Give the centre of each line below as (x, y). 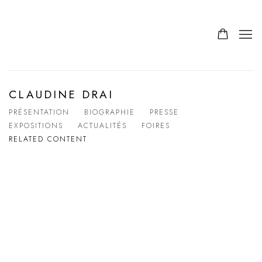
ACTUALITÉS (102, 126)
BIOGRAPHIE (110, 112)
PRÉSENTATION (39, 112)
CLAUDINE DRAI (61, 94)
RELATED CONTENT (48, 139)
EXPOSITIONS (36, 126)
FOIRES (156, 126)
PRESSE (164, 112)
